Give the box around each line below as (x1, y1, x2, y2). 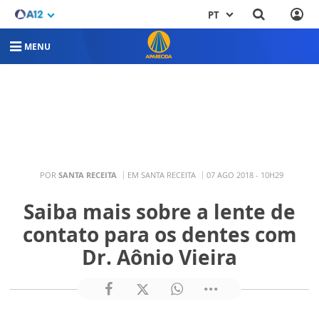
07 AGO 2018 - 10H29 (206, 169, 283, 180)
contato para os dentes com (22, 221, 297, 248)
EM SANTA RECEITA (127, 169, 196, 180)
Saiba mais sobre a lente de (23, 198, 296, 225)
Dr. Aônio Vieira (82, 244, 237, 271)
